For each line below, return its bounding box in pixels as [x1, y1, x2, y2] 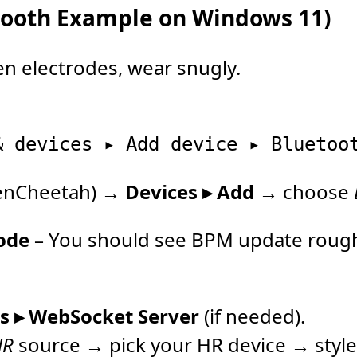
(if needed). [199, 303, 305, 329]
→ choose [254, 178, 354, 205]
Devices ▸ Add [125, 178, 254, 205]
